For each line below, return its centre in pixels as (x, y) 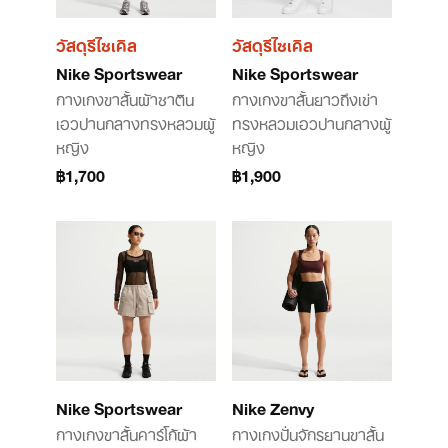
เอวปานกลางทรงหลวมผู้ (135, 122)
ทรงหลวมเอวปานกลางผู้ (311, 122)
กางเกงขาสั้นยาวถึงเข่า (305, 98)
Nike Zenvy (273, 407)
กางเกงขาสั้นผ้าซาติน (125, 98)
